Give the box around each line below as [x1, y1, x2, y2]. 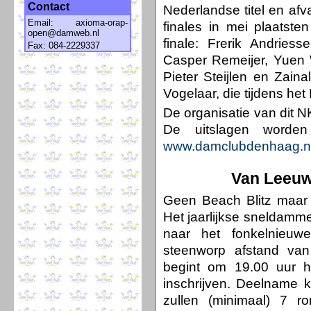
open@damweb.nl [28, 28, 99, 38]
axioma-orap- [76, 17, 128, 28]
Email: [28, 17, 76, 28]
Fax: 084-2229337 [28, 40, 100, 51]
